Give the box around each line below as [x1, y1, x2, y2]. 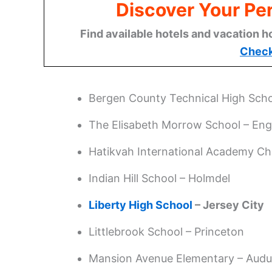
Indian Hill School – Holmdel [89, 171, 230, 185]
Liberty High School [89, 198, 192, 211]
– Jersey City [192, 198, 264, 211]
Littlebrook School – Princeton [89, 225, 244, 238]
